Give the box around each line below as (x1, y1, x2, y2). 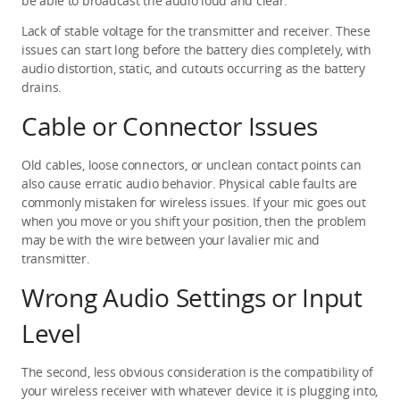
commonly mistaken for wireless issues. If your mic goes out (21, 193, 366, 211)
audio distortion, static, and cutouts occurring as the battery (21, 59, 365, 77)
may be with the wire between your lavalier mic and (21, 230, 321, 248)
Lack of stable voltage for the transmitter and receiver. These (21, 21, 371, 39)
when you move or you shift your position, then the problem (21, 212, 366, 229)
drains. (21, 78, 62, 96)
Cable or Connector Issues (21, 108, 318, 143)
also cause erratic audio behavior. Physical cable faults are (21, 174, 358, 192)
